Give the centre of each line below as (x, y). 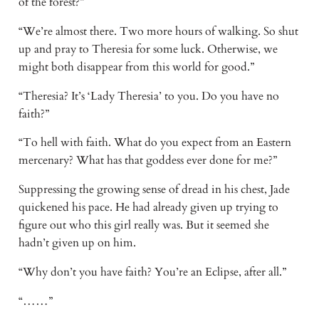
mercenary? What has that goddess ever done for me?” (149, 161)
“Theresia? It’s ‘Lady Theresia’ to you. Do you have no (148, 96)
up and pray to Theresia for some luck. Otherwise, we (148, 49)
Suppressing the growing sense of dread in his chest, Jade (154, 190)
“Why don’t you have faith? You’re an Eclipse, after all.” (153, 272)
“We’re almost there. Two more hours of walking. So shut (158, 31)
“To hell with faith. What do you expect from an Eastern (155, 143)
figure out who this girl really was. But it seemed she (143, 225)
